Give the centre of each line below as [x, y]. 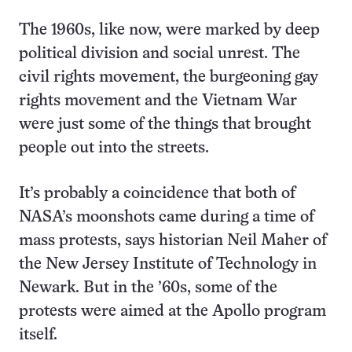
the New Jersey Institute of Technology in [168, 265]
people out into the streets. [114, 148]
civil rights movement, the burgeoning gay [169, 78]
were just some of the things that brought [165, 125]
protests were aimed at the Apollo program [172, 312]
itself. [38, 335]
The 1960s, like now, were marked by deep [169, 31]
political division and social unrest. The [159, 54]
